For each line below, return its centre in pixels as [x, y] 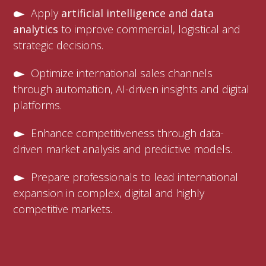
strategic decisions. [58, 45]
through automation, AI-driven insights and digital [132, 89]
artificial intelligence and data [138, 13]
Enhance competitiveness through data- [128, 133]
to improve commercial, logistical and [150, 29]
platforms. [38, 105]
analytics [36, 29]
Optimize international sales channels [122, 73]
